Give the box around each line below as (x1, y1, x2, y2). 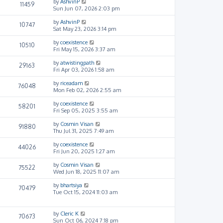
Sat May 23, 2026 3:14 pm (53, 25, 116, 32)
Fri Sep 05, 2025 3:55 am (53, 107, 117, 114)
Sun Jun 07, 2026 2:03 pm (53, 4, 119, 12)
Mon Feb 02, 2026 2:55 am (53, 86, 121, 94)
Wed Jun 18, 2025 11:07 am (53, 168, 119, 175)
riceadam (60, 79, 83, 87)
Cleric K (60, 210, 79, 217)
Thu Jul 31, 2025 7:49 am (53, 127, 113, 134)
